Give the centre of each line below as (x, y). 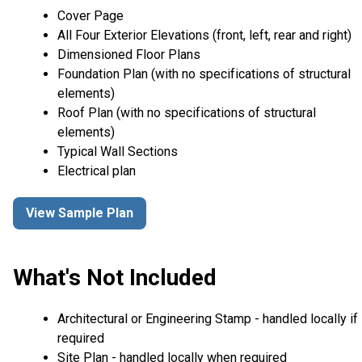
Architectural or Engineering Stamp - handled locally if (208, 318)
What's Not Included (115, 277)
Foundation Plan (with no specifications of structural (204, 74)
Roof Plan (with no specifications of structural (187, 112)
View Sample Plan (80, 213)
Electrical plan (97, 170)
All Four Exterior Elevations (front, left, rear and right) (204, 35)
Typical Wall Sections (118, 151)
